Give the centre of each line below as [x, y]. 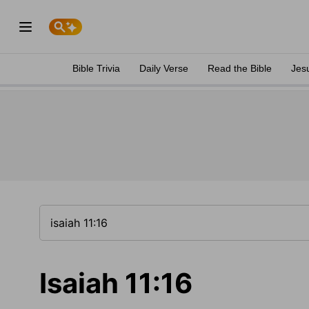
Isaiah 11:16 [116, 283]
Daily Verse [164, 68]
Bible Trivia [96, 68]
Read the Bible [240, 68]
